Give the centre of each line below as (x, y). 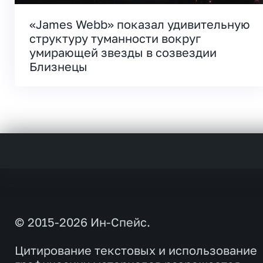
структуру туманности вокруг (115, 38)
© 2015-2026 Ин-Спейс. (82, 222)
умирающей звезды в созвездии (123, 53)
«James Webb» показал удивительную (140, 24)
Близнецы (58, 67)
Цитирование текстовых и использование (136, 250)
